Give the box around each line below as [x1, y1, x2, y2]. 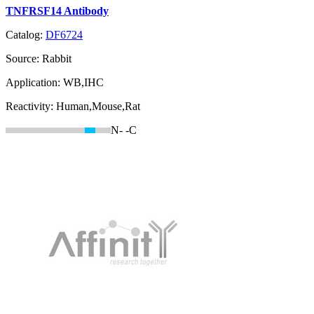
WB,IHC [63, 76, 104, 89]
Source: [6, 53, 42, 65]
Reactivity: [6, 100, 56, 113]
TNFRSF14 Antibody [6, 5, 109, 18]
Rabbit [42, 53, 71, 65]
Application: [6, 76, 63, 89]
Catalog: [6, 29, 46, 41]
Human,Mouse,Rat [56, 100, 140, 113]
